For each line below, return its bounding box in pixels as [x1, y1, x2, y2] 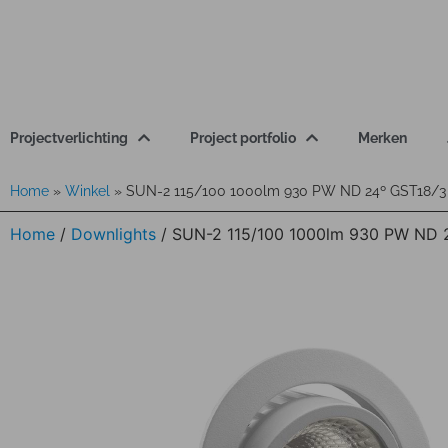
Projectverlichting [10, 130, 128, 146]
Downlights [71, 224, 156, 244]
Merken [358, 130, 407, 146]
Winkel [65, 183, 110, 199]
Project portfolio [190, 130, 296, 146]
